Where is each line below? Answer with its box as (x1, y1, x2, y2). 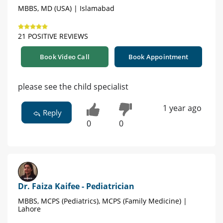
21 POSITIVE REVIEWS (18, 31, 88, 41)
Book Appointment (128, 52, 189, 62)
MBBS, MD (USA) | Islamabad (18, 3, 114, 13)
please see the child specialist (18, 81, 128, 93)
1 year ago (162, 103, 202, 114)
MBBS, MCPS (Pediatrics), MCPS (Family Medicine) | (18, 196, 187, 206)
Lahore (18, 204, 41, 214)
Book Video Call (40, 52, 90, 62)
